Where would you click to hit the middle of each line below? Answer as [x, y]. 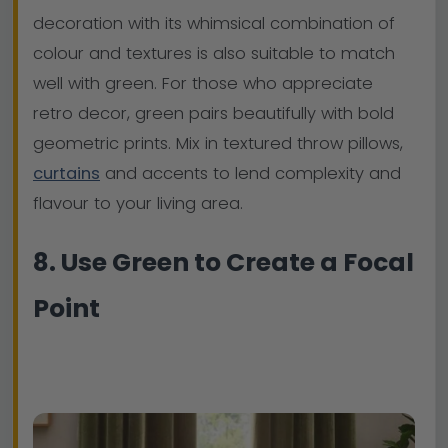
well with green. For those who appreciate [203, 83]
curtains [66, 173]
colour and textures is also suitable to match [214, 53]
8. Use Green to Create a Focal [223, 262]
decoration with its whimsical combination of [214, 23]
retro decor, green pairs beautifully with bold [213, 113]
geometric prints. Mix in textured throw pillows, [218, 143]
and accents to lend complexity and [250, 173]
